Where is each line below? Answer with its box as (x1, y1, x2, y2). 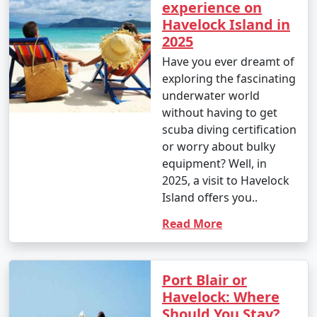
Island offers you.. (162, 189, 258, 205)
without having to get (162, 104, 277, 120)
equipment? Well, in (162, 155, 267, 171)
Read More (162, 215, 222, 231)
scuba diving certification (162, 121, 296, 137)
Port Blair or (162, 270, 247, 289)
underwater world (162, 87, 260, 103)
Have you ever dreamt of (162, 53, 294, 69)
